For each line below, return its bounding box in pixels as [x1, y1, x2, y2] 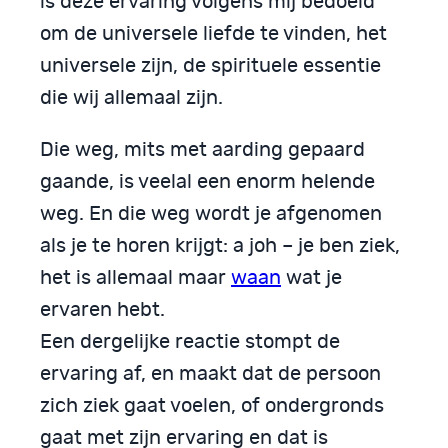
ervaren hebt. [40, 299, 165, 320]
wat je [281, 267, 342, 288]
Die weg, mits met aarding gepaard [40, 139, 365, 160]
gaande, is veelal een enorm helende [40, 171, 375, 192]
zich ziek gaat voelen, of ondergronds [40, 395, 384, 416]
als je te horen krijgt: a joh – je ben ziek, [40, 235, 400, 256]
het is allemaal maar [40, 267, 231, 288]
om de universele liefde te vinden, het [40, 23, 387, 44]
